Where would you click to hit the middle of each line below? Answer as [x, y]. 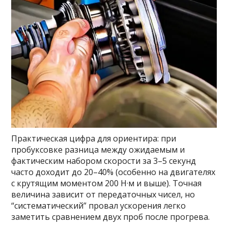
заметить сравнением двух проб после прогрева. [111, 217]
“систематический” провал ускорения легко [99, 206]
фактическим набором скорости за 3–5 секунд [104, 161]
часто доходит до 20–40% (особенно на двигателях [113, 172]
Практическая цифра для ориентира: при [94, 139]
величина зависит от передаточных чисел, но [103, 195]
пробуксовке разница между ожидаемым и [98, 150]
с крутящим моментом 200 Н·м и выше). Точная [107, 183]
